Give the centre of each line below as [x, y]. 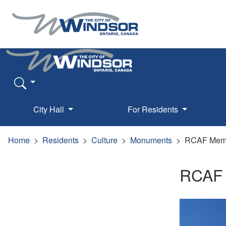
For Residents [154, 109]
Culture [104, 140]
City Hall [50, 109]
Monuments [151, 140]
